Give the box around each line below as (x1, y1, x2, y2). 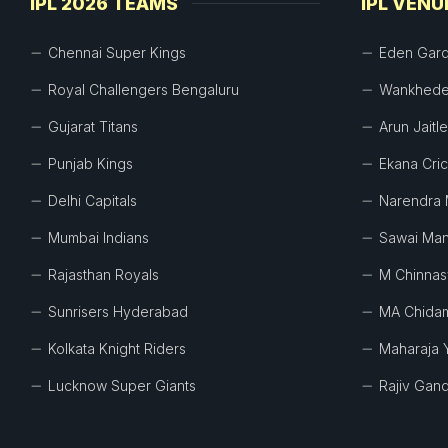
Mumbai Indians (48, 229, 149, 246)
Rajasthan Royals (48, 266, 159, 283)
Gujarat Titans (48, 118, 138, 135)
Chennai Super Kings (48, 44, 186, 61)
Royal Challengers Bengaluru (48, 81, 239, 98)
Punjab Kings (48, 155, 133, 172)
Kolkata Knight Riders (48, 340, 186, 357)
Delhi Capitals (48, 192, 137, 209)
